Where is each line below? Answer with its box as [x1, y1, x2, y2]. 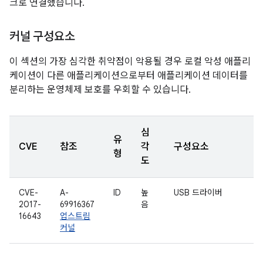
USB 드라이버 [174, 187, 222, 198]
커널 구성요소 [9, 29, 75, 44]
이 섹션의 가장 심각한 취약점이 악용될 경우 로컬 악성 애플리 [9, 56, 251, 68]
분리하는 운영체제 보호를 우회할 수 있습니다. [9, 84, 191, 96]
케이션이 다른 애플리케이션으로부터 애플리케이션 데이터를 [9, 70, 248, 82]
